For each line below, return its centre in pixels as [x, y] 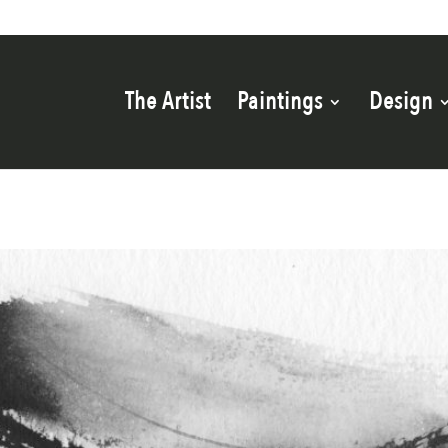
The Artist [167, 101]
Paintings [279, 101]
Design [400, 101]
